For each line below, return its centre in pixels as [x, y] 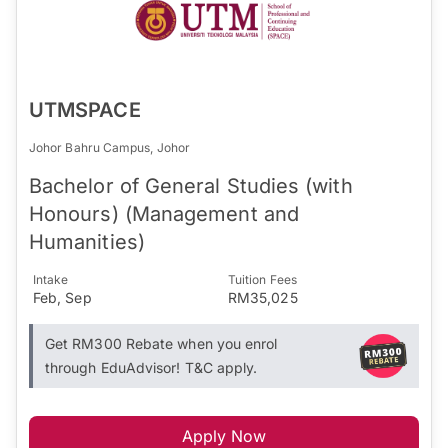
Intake [51, 279]
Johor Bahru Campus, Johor [109, 147]
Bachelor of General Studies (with [191, 185]
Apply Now [224, 435]
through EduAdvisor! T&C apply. [151, 367]
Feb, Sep [62, 297]
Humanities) [87, 241]
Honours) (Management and [164, 213]
